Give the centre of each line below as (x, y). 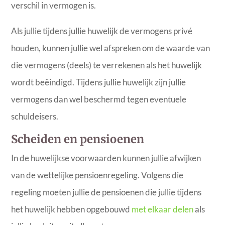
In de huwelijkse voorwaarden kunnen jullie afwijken (106, 158)
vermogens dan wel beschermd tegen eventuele (99, 99)
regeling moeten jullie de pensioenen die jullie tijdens (106, 192)
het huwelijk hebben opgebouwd (71, 209)
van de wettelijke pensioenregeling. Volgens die (97, 175)
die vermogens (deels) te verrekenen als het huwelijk (107, 65)
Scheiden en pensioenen (78, 139)
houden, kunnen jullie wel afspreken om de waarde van (111, 48)
